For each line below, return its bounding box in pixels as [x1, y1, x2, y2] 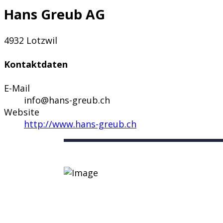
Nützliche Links [63, 191, 173, 212]
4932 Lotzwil [4, 34, 57, 47]
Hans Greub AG [4, 4, 105, 23]
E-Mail [4, 82, 30, 95]
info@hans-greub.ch [24, 94, 110, 107]
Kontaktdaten [4, 58, 68, 71]
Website [4, 106, 39, 118]
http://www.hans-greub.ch [24, 118, 136, 130]
